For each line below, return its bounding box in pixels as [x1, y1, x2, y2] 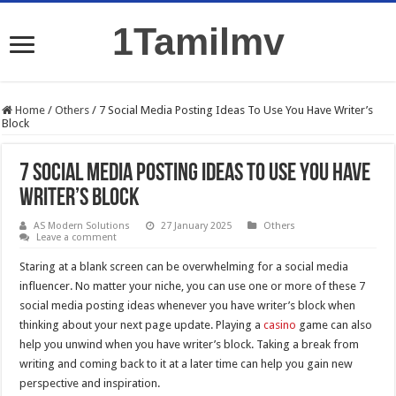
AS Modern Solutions [34, 220, 131, 232]
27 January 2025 [161, 220, 232, 232]
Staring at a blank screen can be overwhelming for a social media [19, 260, 349, 273]
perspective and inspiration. [19, 377, 161, 390]
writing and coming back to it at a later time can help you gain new [19, 357, 354, 370]
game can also [296, 318, 373, 331]
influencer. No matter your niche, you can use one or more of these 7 [19, 279, 366, 293]
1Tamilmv [111, 20, 285, 63]
